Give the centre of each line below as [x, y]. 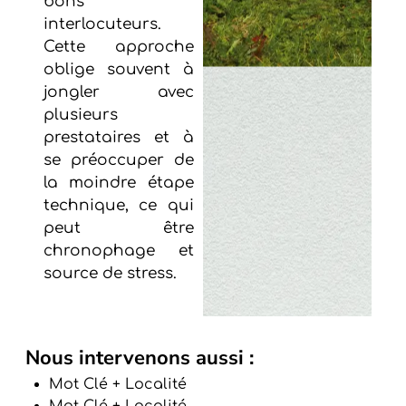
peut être [118, 227]
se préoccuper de [118, 159]
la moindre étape [118, 182]
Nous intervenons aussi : [139, 358]
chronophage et [118, 250]
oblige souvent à [118, 69]
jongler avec [118, 92]
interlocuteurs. [102, 24]
